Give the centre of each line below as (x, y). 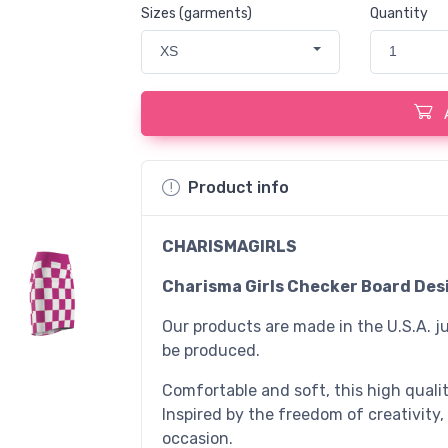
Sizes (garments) (196, 13)
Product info (238, 187)
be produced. (210, 350)
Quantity (399, 13)
